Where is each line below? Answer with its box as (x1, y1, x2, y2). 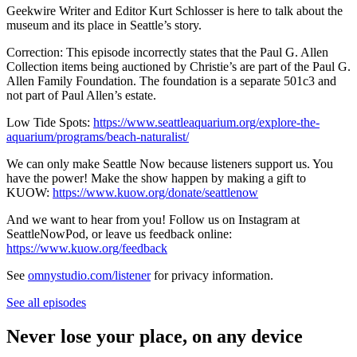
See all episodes (6, 296, 86, 310)
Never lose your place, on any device (6, 326, 303, 347)
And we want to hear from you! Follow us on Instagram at (6, 213, 300, 227)
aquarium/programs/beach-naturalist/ (6, 130, 189, 144)
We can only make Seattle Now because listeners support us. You (6, 157, 333, 171)
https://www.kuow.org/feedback (6, 241, 167, 256)
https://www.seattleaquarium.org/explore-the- (93, 116, 320, 130)
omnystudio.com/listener (28, 269, 151, 283)
